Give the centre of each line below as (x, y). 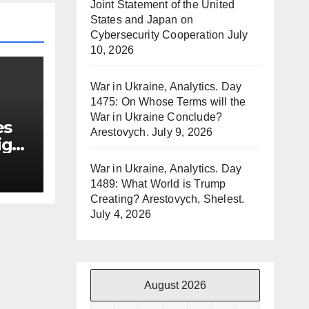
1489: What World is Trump (158, 184)
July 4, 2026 (120, 214)
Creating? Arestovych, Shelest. (167, 199)
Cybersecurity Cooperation (157, 35)
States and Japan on (142, 20)
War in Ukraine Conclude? (156, 117)
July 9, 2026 (182, 132)
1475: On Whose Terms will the (168, 102)
